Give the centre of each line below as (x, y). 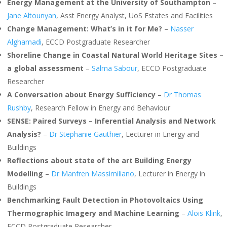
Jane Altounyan (32, 15)
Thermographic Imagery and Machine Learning (93, 213)
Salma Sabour (115, 68)
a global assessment (45, 68)
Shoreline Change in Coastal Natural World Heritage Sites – (115, 55)
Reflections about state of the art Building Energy (99, 160)
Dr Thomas (182, 94)
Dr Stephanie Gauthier (85, 134)
